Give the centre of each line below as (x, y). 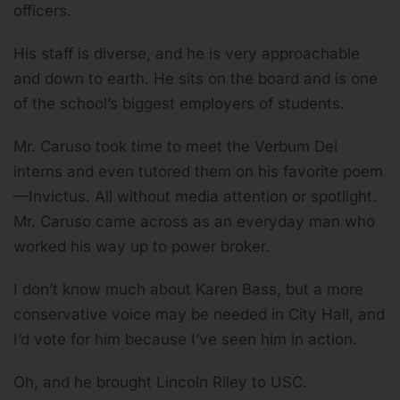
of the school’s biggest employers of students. (179, 104)
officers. (42, 11)
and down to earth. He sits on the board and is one (196, 79)
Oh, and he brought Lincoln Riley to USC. (162, 383)
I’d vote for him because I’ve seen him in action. (185, 340)
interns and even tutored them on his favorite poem (198, 172)
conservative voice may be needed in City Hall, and (199, 315)
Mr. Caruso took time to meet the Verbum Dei (175, 147)
